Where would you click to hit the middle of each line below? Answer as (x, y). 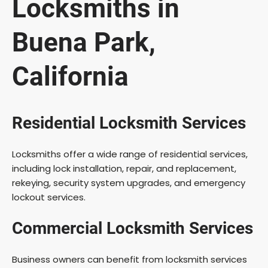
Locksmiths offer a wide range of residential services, (130, 154)
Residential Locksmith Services (129, 123)
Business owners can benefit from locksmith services (130, 259)
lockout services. (49, 197)
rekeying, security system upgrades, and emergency (129, 182)
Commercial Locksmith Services (133, 228)
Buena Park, (84, 43)
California (70, 77)
